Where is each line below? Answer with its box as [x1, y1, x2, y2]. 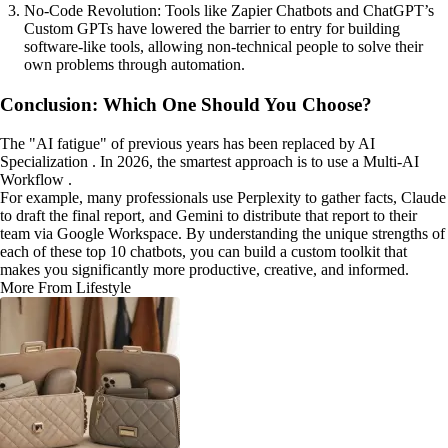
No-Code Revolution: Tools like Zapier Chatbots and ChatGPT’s [24, 2, 434, 20]
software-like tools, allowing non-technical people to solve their [24, 38, 423, 56]
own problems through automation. [24, 56, 245, 74]
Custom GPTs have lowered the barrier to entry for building [24, 20, 400, 38]
